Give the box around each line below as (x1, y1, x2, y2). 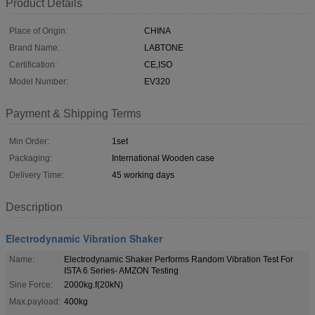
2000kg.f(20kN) (64, 279, 123, 290)
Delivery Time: (9, 169, 64, 180)
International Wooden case (112, 153, 214, 163)
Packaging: (9, 153, 52, 163)
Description (6, 200, 63, 213)
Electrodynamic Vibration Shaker (6, 231, 162, 245)
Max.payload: (9, 296, 60, 307)
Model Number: (9, 76, 68, 86)
